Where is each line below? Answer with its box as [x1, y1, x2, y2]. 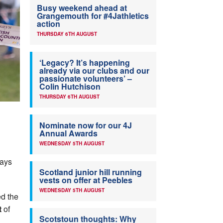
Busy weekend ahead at [37, 2, 127, 14]
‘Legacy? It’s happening [39, 57, 130, 69]
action [37, 18, 60, 30]
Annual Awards [39, 127, 98, 139]
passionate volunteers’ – [39, 73, 132, 85]
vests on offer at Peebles [39, 174, 132, 186]
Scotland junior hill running [39, 166, 142, 178]
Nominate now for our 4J [39, 119, 132, 131]
